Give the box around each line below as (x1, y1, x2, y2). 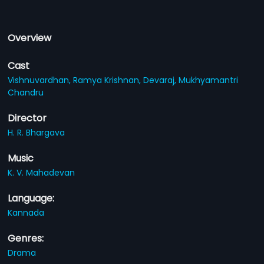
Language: (8, 192, 55, 205)
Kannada (8, 207, 45, 219)
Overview (8, 31, 52, 45)
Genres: (8, 232, 44, 245)
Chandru (8, 87, 44, 98)
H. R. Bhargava (8, 127, 65, 138)
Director (8, 111, 47, 125)
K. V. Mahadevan (8, 167, 75, 179)
